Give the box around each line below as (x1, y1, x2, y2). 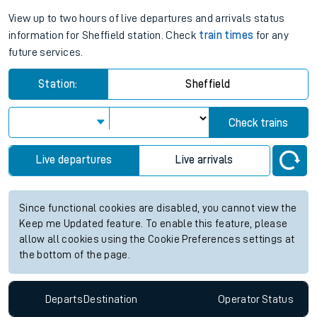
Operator (217, 293, 260, 305)
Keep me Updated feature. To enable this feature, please (19, 219, 288, 230)
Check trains (229, 117, 289, 129)
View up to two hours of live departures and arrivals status (8, 13, 285, 25)
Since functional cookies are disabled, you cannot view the (19, 203, 297, 214)
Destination (83, 293, 138, 305)
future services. (8, 47, 83, 59)
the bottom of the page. (19, 250, 131, 261)
